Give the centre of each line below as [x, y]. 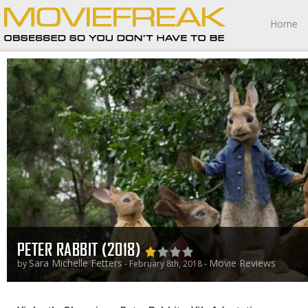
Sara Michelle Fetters [76, 263]
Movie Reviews [242, 263]
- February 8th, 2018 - [166, 264]
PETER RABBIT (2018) [81, 249]
